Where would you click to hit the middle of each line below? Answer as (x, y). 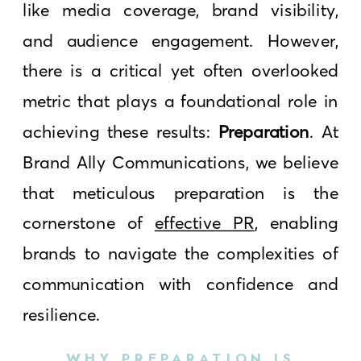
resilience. (62, 314)
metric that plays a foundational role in (181, 101)
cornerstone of (89, 223)
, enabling (296, 223)
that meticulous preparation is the (181, 192)
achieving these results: (120, 131)
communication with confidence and (181, 284)
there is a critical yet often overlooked (181, 71)
